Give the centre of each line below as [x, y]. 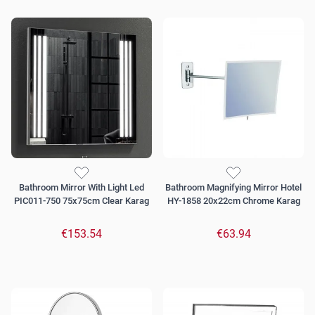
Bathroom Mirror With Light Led [82, 188]
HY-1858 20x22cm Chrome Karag [233, 201]
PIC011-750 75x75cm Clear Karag [82, 201]
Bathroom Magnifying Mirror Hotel [233, 188]
